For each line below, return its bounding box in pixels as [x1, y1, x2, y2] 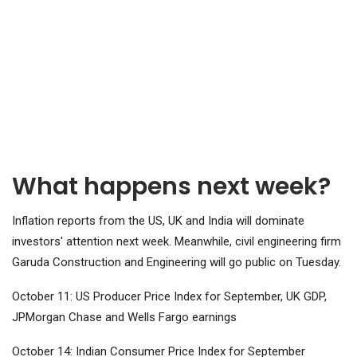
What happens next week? [12, 170, 331, 204]
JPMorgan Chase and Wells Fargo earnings [12, 310, 237, 325]
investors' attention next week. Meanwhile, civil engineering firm [12, 234, 341, 249]
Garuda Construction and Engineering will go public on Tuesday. [12, 255, 341, 270]
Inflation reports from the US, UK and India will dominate [12, 214, 304, 229]
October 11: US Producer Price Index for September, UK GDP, [12, 289, 327, 304]
